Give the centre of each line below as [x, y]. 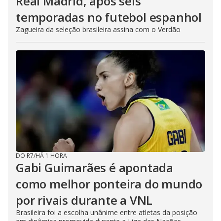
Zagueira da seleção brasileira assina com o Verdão [98, 29]
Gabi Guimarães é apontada [94, 167]
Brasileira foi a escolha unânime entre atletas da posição [107, 212]
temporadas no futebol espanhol [109, 17]
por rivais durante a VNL [84, 200]
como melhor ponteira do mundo [109, 184]
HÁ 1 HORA [51, 155]
